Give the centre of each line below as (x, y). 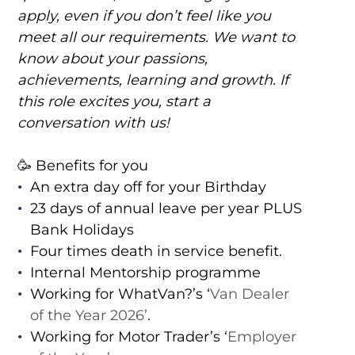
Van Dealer (249, 294)
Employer (261, 337)
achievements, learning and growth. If (153, 80)
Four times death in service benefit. (156, 252)
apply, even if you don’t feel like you (144, 16)
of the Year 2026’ (88, 316)
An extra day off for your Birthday (148, 187)
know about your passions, (112, 59)
